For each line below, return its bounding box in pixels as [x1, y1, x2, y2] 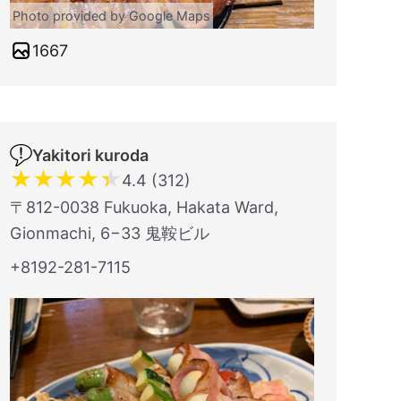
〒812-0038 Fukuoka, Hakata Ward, [10, 198, 278, 217]
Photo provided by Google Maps [13, 8, 210, 23]
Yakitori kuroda [32, 146, 149, 165]
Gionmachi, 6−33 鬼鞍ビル [10, 224, 209, 243]
